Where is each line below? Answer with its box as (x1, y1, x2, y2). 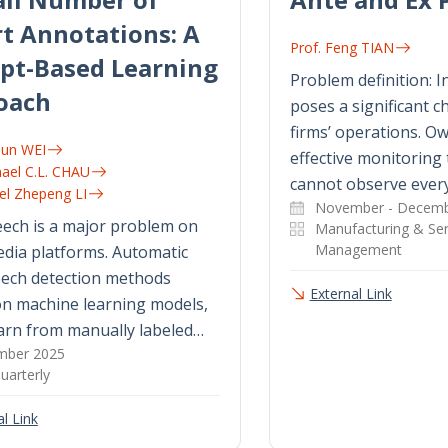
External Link (309, 284, 392, 304)
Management (314, 240, 402, 260)
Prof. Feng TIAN (289, 38, 394, 58)
